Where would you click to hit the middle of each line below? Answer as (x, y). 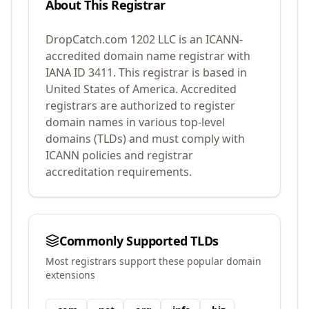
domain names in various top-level (135, 122)
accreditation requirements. (119, 172)
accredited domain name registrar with (148, 56)
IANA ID (67, 72)
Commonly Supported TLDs (139, 241)
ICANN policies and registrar (119, 155)
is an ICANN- (209, 39)
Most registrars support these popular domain (153, 261)
